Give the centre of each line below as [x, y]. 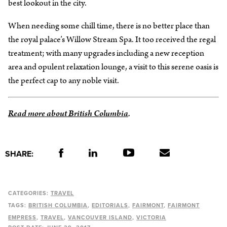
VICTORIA [151, 217]
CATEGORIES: [28, 193]
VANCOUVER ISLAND [100, 217]
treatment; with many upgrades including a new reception [106, 53]
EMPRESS [22, 217]
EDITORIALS [110, 205]
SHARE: [19, 154]
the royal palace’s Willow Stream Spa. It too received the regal [112, 39]
